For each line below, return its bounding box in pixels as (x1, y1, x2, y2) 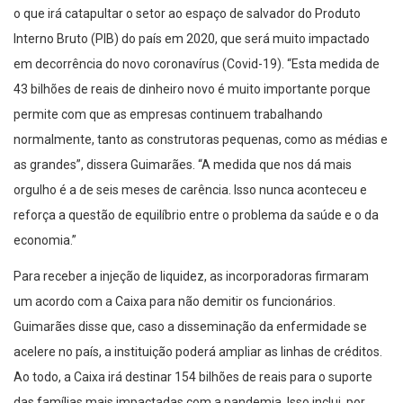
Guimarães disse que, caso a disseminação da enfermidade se (13, 319, 367, 335)
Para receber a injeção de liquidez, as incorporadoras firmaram (13, 269, 369, 284)
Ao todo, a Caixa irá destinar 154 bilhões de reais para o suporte (13, 370, 372, 385)
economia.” (13, 233, 76, 248)
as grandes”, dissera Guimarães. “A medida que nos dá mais (13, 157, 352, 173)
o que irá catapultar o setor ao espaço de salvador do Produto (13, 6, 361, 22)
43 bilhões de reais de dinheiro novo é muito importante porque (13, 82, 371, 97)
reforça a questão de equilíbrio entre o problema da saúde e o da (13, 208, 379, 223)
